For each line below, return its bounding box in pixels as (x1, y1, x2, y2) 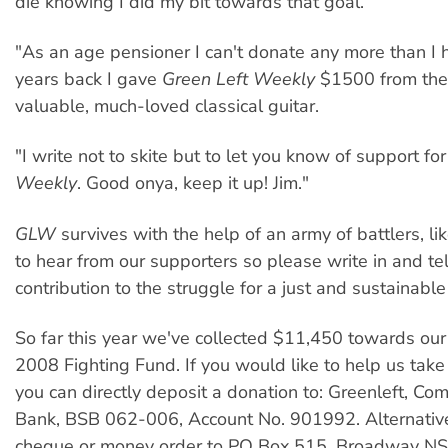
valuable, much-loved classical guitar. (15, 94, 319, 119)
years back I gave (15, 67, 162, 92)
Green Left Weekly (162, 67, 315, 92)
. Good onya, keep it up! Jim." (77, 171, 309, 196)
